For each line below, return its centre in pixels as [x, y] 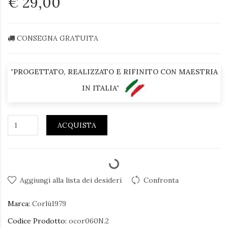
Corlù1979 [49, 204]
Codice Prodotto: [37, 221]
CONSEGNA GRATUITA [58, 38]
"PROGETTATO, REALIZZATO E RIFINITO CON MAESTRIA [114, 72]
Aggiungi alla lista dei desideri [71, 180]
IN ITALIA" [101, 88]
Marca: [19, 204]
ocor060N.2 [88, 221]
